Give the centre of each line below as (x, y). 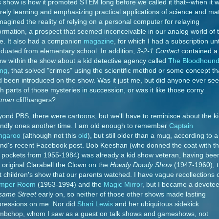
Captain (181, 126)
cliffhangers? (35, 100)
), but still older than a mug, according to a (153, 136)
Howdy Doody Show (141, 165)
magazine (99, 41)
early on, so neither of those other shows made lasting (121, 195)
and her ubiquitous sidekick (156, 204)
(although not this (49, 136)
